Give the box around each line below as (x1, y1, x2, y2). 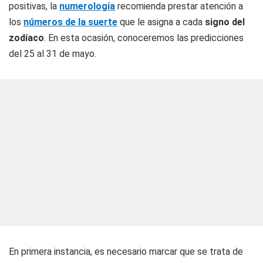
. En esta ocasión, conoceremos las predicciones (44, 32, 244, 43)
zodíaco (9, 32, 44, 43)
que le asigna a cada (117, 16, 205, 28)
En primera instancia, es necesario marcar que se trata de (9, 246, 243, 257)
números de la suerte (23, 16, 117, 28)
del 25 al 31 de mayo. (9, 48, 96, 59)
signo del (205, 16, 245, 28)
